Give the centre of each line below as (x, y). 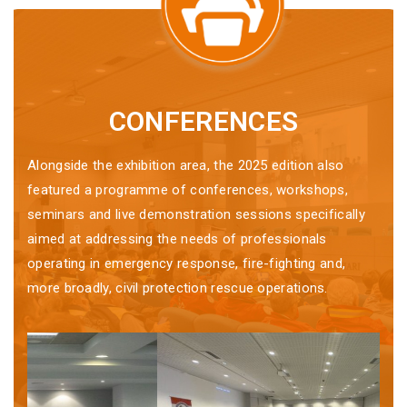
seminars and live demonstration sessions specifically (196, 214)
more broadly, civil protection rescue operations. (178, 288)
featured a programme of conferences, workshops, (188, 189)
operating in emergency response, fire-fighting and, (187, 263)
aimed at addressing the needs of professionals (177, 238)
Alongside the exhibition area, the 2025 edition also (186, 165)
